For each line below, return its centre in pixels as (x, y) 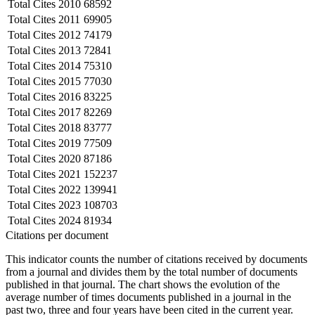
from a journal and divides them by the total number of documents (152, 271)
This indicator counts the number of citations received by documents (156, 259)
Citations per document (57, 235)
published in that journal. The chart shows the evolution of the (143, 284)
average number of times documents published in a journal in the (148, 297)
